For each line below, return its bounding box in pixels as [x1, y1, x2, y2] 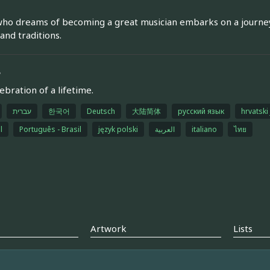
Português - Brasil [19, 124, 81, 134]
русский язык [177, 106, 224, 116]
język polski [98, 124, 138, 134]
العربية [154, 124, 175, 134]
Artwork [90, 222, 127, 235]
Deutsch [86, 106, 115, 116]
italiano [191, 124, 217, 134]
